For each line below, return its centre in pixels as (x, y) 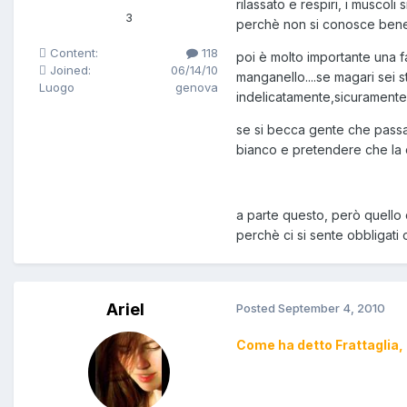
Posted (257, 308)
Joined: (69, 70)
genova (197, 88)
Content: (72, 53)
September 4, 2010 (332, 308)
